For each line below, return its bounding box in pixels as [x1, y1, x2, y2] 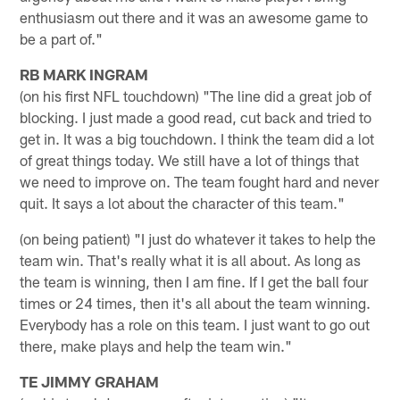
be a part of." [20, 29, 104, 47]
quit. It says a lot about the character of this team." [20, 193, 346, 212]
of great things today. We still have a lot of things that [20, 150, 360, 169]
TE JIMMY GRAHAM [20, 371, 160, 390]
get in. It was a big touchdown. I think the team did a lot [20, 129, 375, 147]
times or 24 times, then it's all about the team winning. [20, 293, 371, 312]
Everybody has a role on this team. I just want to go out [20, 314, 371, 333]
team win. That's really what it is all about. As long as [20, 250, 362, 269]
